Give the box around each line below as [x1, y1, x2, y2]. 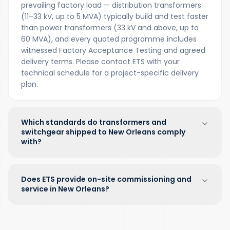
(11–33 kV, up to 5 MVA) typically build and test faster [21, 11, 208, 22]
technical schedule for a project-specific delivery [21, 68, 199, 78]
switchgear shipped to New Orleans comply [21, 127, 185, 137]
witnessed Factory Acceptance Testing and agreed [21, 45, 205, 55]
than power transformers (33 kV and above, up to [21, 23, 199, 33]
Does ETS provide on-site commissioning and [21, 174, 191, 184]
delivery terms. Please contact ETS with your [21, 56, 180, 67]
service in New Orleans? [21, 184, 109, 194]
